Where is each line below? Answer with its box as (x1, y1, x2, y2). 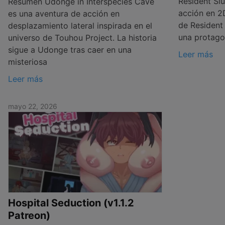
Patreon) (8, 209, 50, 222)
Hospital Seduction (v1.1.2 (8, 197, 134, 209)
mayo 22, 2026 (8, 101, 57, 110)
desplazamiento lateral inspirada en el (8, 20, 152, 31)
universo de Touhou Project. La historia (8, 32, 157, 43)
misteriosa (8, 56, 47, 67)
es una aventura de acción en (8, 8, 120, 19)
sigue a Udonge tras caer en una (8, 44, 132, 55)
